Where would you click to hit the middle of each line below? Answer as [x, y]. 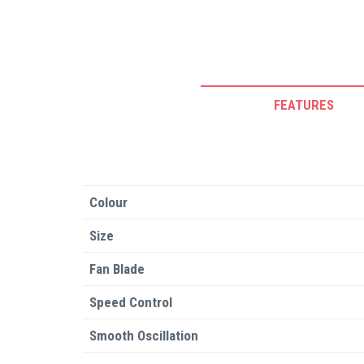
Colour [108, 202]
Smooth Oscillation [144, 336]
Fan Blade [117, 269]
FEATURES [304, 105]
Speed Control [131, 302]
